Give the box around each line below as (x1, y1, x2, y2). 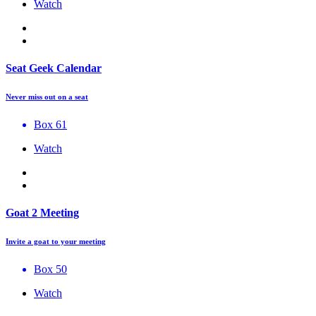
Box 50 (34, 263, 67, 276)
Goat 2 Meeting (6, 207, 79, 219)
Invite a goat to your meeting (6, 237, 106, 246)
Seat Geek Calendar (6, 61, 102, 74)
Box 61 (34, 118, 67, 130)
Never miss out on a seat (6, 92, 88, 101)
